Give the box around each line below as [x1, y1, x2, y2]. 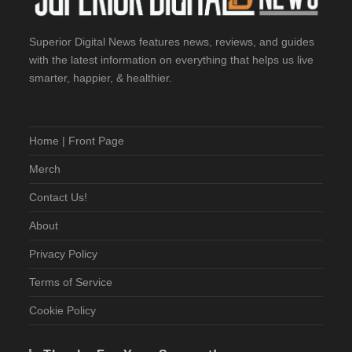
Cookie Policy [29, 303, 97, 317]
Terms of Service [29, 275, 113, 288]
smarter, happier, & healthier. [29, 71, 173, 84]
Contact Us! [29, 190, 88, 203]
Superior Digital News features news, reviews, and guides [29, 35, 315, 48]
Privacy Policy [29, 247, 98, 260]
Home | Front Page [29, 134, 125, 147]
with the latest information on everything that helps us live [29, 53, 314, 66]
